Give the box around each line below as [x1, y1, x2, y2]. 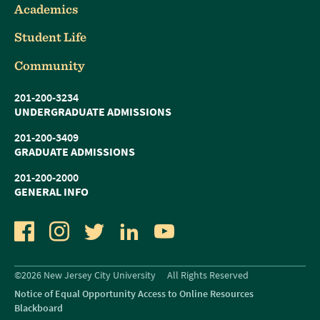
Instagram [69, 221, 149, 241]
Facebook [34, 221, 111, 241]
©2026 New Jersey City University [14, 268, 156, 281]
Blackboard [14, 301, 63, 315]
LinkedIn [139, 221, 212, 241]
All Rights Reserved [167, 268, 249, 281]
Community [14, 57, 85, 73]
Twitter [104, 221, 161, 241]
